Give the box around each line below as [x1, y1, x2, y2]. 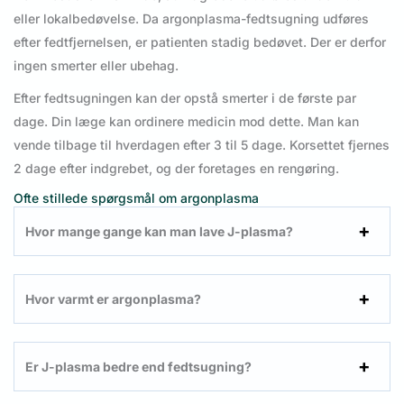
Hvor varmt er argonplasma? [25, 290, 201, 307]
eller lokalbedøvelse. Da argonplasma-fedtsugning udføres [14, 10, 369, 26]
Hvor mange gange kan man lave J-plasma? [25, 223, 293, 239]
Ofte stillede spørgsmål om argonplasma [14, 189, 259, 206]
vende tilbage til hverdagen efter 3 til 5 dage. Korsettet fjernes [14, 137, 390, 153]
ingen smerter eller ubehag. [14, 57, 179, 73]
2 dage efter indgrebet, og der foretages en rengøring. [14, 161, 339, 177]
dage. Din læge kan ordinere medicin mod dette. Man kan [14, 114, 359, 130]
